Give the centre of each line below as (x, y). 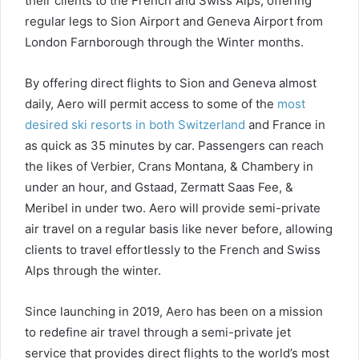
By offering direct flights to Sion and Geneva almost (171, 83)
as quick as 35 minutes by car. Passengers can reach (174, 145)
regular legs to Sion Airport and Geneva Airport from (174, 21)
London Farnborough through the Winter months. (164, 42)
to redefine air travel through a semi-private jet (158, 332)
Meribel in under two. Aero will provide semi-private (173, 208)
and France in (285, 124)
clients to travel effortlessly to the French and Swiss (173, 249)
